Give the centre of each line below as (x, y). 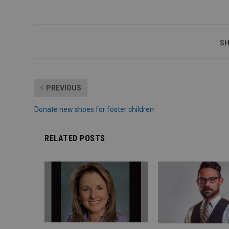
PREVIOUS (64, 88)
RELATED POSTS (75, 138)
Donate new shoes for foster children (94, 109)
